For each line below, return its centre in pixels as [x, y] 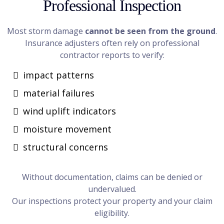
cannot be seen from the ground [150, 31]
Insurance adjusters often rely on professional [112, 43]
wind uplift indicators [69, 111]
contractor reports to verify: [112, 55]
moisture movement [67, 129]
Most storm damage [46, 31]
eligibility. [112, 213]
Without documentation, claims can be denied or [112, 177]
